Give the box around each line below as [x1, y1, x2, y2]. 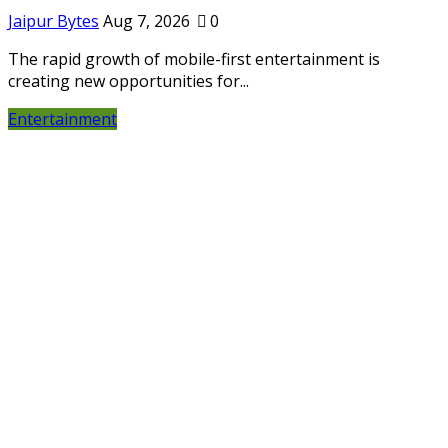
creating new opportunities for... [8, 70, 249, 93]
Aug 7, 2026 [103, 10, 190, 33]
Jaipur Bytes [8, 10, 99, 33]
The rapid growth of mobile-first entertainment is [8, 48, 380, 71]
